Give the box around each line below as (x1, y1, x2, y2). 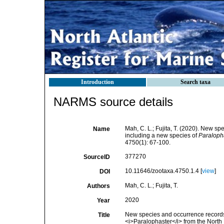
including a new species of (124, 132, 198, 139)
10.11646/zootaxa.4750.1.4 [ (124, 167, 202, 174)
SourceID (83, 153, 110, 160)
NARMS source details (53, 95, 173, 108)
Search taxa (180, 78, 210, 85)
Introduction (81, 78, 114, 85)
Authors (86, 182, 110, 189)
